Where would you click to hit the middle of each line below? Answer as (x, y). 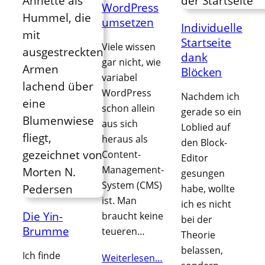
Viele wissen (129, 46)
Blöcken (202, 72)
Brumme (46, 231)
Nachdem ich (210, 96)
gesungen (203, 173)
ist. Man (119, 200)
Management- (133, 169)
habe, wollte (208, 188)
